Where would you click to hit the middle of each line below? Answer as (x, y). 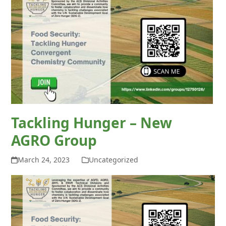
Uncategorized (113, 160)
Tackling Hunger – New (92, 123)
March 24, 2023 (43, 160)
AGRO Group (54, 140)
